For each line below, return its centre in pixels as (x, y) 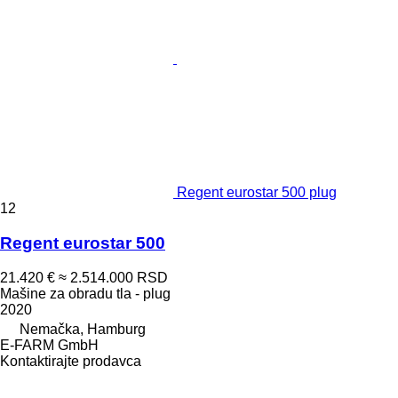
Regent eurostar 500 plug (257, 193)
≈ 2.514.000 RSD (113, 277)
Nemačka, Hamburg (83, 329)
